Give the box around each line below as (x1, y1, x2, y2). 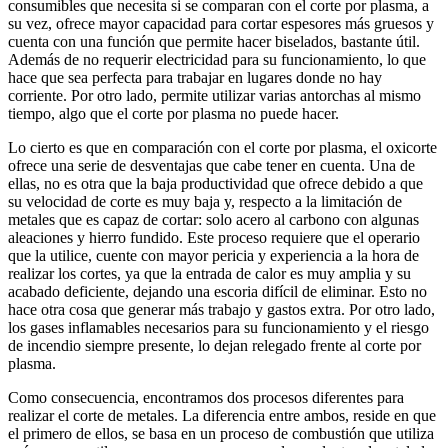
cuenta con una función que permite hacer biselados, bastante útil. (8, 32, 420, 50)
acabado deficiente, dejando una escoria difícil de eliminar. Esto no (8, 282, 427, 300)
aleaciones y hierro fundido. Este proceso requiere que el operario (8, 228, 420, 246)
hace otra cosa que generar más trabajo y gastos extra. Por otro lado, (8, 300, 435, 318)
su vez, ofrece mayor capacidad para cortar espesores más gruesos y (8, 14, 434, 32)
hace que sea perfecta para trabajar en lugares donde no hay (8, 68, 382, 86)
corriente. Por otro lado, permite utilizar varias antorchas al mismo (8, 86, 421, 104)
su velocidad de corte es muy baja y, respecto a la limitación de (8, 192, 402, 210)
